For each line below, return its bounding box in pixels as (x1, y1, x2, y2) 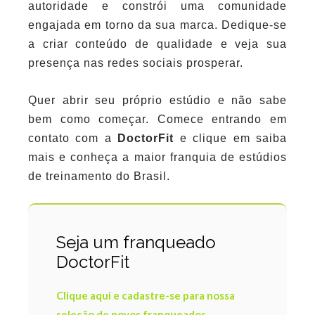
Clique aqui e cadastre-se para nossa (56, 289, 235, 302)
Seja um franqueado (56, 232, 216, 253)
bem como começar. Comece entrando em (28, 112, 287, 125)
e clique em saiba (179, 131, 288, 144)
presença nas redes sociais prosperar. (28, 56, 243, 69)
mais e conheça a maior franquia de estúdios (28, 150, 287, 163)
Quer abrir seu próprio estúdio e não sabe (28, 94, 287, 106)
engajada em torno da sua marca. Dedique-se (28, 18, 287, 31)
